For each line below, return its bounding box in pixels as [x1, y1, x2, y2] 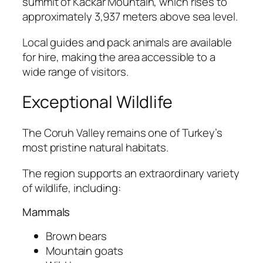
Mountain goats [46, 242, 123, 258]
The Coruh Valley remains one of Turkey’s [22, 125, 222, 141]
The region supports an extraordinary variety [22, 165, 240, 181]
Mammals [22, 204, 70, 220]
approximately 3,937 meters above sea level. [22, 9, 238, 25]
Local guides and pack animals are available [22, 34, 232, 50]
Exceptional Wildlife [22, 90, 173, 114]
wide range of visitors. [22, 63, 129, 79]
